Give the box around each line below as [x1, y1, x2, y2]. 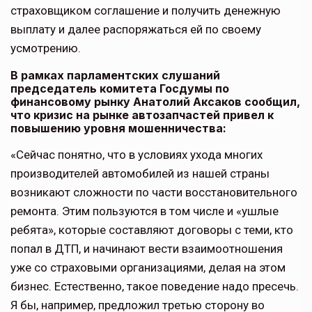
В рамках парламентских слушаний [10, 68, 220, 83]
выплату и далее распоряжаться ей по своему [10, 22, 261, 37]
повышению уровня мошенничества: [10, 121, 226, 136]
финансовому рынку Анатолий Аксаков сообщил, [10, 95, 300, 109]
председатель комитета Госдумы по [10, 81, 229, 96]
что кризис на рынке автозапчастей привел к [10, 108, 274, 123]
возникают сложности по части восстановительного [10, 185, 297, 200]
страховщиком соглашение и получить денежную [10, 3, 281, 18]
